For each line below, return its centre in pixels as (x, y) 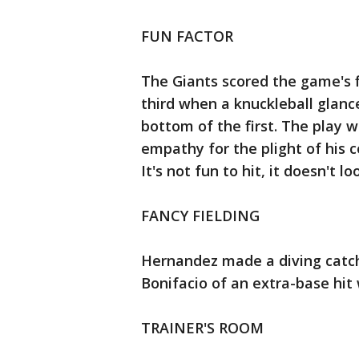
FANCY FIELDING (200, 216)
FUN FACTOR (187, 36)
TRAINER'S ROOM (202, 328)
